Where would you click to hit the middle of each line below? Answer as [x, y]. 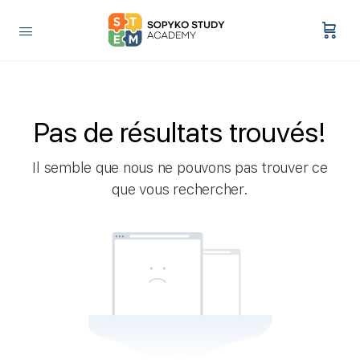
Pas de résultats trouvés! [180, 133]
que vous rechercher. [180, 189]
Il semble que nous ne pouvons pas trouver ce [180, 168]
